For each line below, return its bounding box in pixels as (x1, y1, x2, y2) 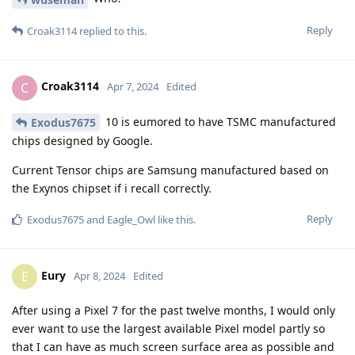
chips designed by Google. (12, 133, 153, 149)
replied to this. (77, 23, 147, 38)
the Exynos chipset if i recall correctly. (12, 181, 212, 197)
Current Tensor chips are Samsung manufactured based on (12, 162, 329, 178)
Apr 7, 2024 (107, 79, 158, 94)
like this (155, 212, 193, 227)
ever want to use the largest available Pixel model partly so (12, 321, 325, 337)
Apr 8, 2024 (74, 269, 125, 284)
